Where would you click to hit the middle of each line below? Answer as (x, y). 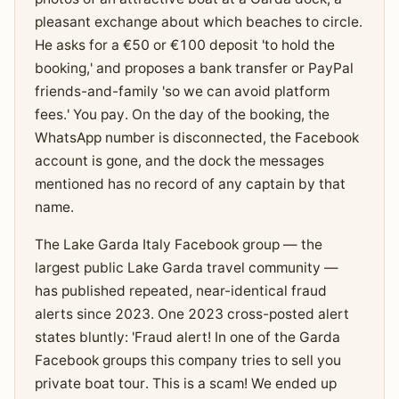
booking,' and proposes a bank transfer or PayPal (194, 68)
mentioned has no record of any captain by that (190, 183)
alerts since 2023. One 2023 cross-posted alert (191, 313)
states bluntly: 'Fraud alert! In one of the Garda (187, 337)
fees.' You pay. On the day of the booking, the (182, 114)
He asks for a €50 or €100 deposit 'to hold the (184, 45)
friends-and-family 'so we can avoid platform (182, 91)
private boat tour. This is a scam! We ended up (185, 383)
